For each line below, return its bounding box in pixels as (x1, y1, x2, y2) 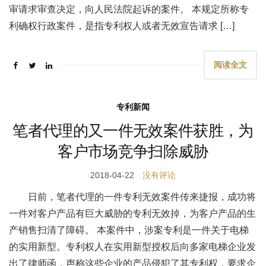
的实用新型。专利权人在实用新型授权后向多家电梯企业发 (9, 242, 256, 252)
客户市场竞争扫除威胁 (58, 141, 208, 161)
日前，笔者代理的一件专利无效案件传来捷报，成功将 (28, 192, 256, 202)
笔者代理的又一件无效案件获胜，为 (12, 121, 254, 140)
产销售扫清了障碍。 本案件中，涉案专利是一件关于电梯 (9, 225, 249, 235)
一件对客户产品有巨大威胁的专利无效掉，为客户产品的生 (9, 208, 256, 218)
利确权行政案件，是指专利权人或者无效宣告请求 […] (9, 21, 235, 31)
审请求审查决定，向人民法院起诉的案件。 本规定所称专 (9, 4, 249, 14)
